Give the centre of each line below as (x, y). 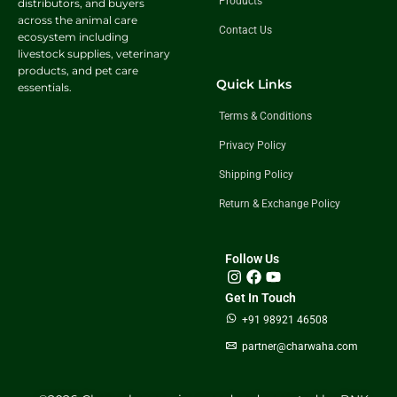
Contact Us (245, 30)
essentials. (45, 87)
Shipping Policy (256, 175)
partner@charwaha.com (300, 347)
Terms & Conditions (265, 117)
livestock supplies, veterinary (94, 53)
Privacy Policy (253, 146)
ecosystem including (73, 36)
